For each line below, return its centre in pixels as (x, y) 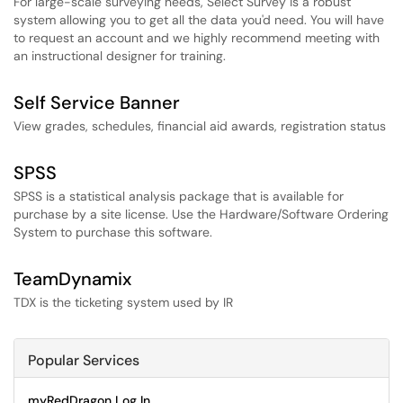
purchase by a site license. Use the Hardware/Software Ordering (201, 214)
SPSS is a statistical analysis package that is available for (179, 196)
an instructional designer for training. (120, 56)
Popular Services (84, 360)
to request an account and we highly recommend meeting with (197, 38)
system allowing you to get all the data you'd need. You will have (199, 20)
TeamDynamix (72, 279)
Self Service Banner (97, 103)
